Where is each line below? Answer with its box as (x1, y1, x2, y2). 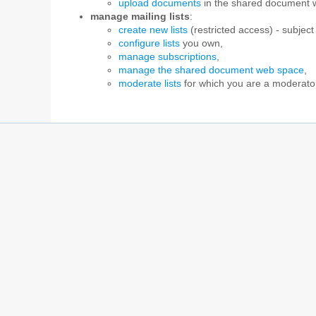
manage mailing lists (90, 11, 190, 23)
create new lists (119, 25, 188, 36)
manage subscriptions (119, 51, 217, 63)
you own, (180, 38, 223, 49)
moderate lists (119, 78, 181, 90)
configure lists (119, 38, 180, 49)
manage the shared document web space (119, 65, 304, 76)
